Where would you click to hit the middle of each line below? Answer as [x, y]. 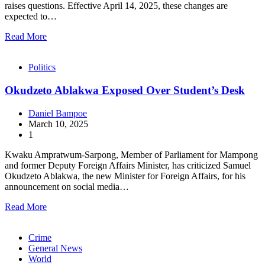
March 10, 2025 [58, 124]
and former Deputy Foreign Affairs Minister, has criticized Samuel [128, 165]
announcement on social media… [67, 186]
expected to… [31, 17]
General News [55, 248]
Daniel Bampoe [58, 113]
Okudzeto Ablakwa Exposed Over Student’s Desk [125, 91]
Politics [42, 67]
